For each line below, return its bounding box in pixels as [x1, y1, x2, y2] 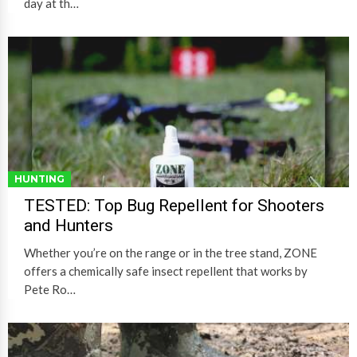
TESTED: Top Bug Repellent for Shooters [24, 196, 324, 216]
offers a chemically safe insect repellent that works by [24, 264, 308, 279]
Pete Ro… [24, 282, 76, 297]
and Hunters [24, 216, 113, 236]
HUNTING [14, 173, 65, 186]
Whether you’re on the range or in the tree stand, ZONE [24, 245, 317, 261]
